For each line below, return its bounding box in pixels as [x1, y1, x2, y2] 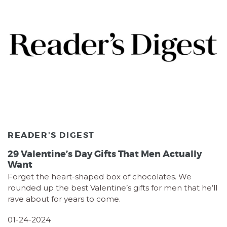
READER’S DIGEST [8, 130, 95, 141]
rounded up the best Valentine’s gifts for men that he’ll [8, 182, 217, 193]
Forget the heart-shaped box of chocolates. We [8, 171, 192, 181]
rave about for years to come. [8, 194, 121, 204]
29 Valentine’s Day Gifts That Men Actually [8, 147, 202, 160]
